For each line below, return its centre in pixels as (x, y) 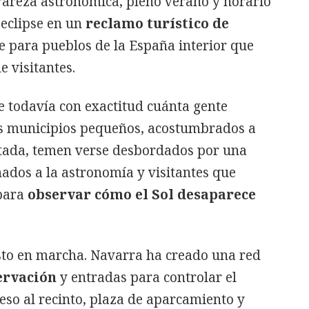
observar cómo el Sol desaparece (142, 194)
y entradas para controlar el (148, 277)
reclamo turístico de (157, 23)
